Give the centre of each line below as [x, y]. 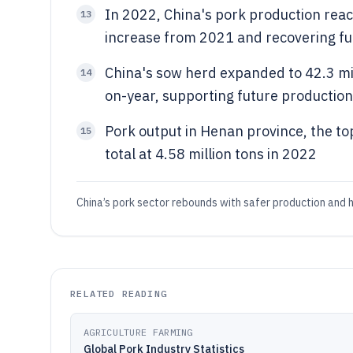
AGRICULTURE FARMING [138, 332]
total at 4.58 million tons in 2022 [211, 154]
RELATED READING [119, 294]
